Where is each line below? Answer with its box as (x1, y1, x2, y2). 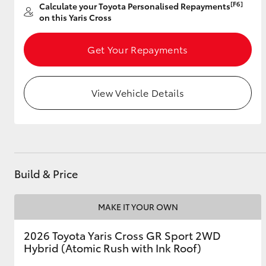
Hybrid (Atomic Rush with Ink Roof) (24, 240, 201, 255)
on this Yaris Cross (39, 11, 112, 23)
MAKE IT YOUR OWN (97, 201, 178, 213)
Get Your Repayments (87, 42, 188, 56)
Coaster (97, 172, 129, 185)
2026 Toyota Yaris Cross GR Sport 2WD (24, 227, 221, 243)
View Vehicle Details (91, 85, 185, 99)
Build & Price (14, 166, 78, 181)
